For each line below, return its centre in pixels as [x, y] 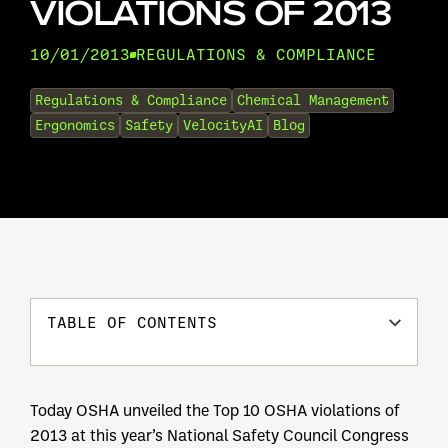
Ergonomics [75, 126]
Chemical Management [313, 101]
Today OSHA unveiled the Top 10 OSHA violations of [215, 410]
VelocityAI [223, 126]
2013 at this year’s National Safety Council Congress [219, 435]
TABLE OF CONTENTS [132, 323]
